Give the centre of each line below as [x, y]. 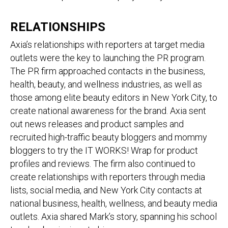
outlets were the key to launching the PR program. [108, 58]
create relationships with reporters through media [108, 177]
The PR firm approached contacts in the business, [108, 71]
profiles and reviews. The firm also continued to [103, 164]
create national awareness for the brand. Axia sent [108, 111]
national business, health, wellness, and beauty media [114, 203]
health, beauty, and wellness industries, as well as [106, 84]
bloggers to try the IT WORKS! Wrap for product [104, 150]
